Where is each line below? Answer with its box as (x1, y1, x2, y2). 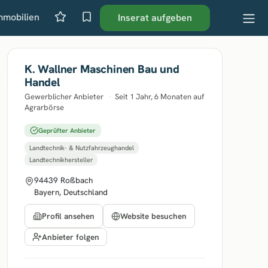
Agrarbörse (25, 102, 64, 112)
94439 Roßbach (34, 175, 93, 185)
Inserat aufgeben (118, 11, 193, 24)
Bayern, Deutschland (34, 187, 108, 197)
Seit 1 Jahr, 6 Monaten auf (115, 92, 204, 102)
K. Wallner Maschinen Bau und (25, 62, 179, 77)
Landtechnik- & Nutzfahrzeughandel (29, 144, 134, 152)
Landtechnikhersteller (29, 156, 93, 164)
